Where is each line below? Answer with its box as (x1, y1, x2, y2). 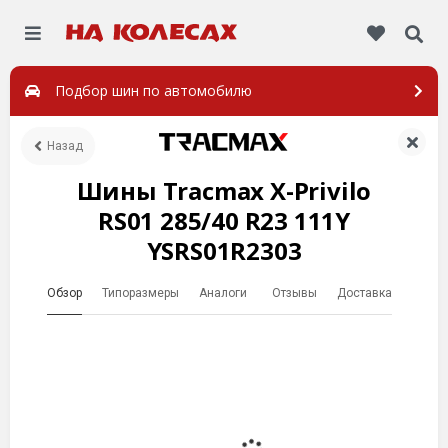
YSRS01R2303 (146, 234, 302, 267)
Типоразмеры (101, 286, 179, 300)
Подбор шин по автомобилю (55, 81, 252, 100)
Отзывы (271, 286, 317, 300)
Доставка (336, 286, 392, 300)
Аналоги (198, 286, 250, 300)
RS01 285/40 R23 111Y (97, 204, 350, 237)
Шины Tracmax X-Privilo (76, 174, 372, 207)
